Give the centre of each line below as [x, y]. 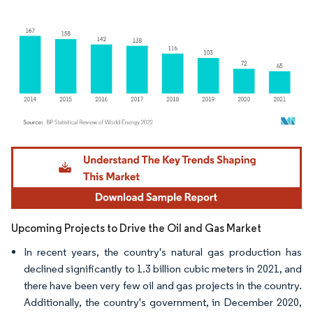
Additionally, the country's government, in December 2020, [163, 302]
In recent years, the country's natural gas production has [163, 252]
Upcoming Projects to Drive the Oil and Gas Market [136, 228]
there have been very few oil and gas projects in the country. [163, 285]
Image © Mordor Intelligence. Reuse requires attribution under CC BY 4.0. [148, 148]
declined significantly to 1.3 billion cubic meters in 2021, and [163, 268]
